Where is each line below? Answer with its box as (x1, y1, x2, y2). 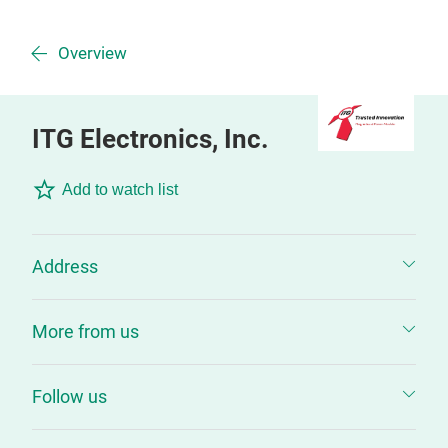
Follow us (32, 386, 107, 407)
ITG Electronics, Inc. (32, 124, 269, 154)
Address (32, 256, 98, 277)
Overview (58, 44, 127, 63)
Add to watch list (62, 181, 178, 198)
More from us (32, 321, 139, 342)
